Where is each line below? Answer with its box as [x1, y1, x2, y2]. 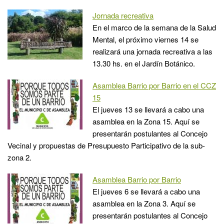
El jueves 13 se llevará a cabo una [92, 103, 204, 114]
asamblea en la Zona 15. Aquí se [92, 115, 199, 126]
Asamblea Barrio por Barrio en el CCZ [92, 79, 216, 90]
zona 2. [7, 151, 31, 162]
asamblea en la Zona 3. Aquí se [92, 197, 195, 208]
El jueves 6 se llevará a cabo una [92, 185, 200, 196]
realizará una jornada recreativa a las [92, 45, 212, 56]
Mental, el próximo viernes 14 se [92, 33, 198, 44]
